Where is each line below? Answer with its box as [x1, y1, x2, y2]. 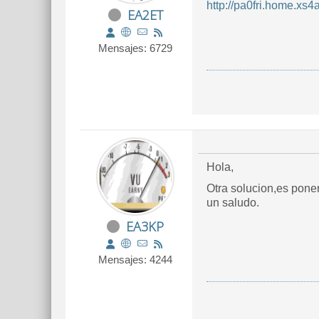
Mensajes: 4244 [98, 253, 172, 266]
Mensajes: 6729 [98, 42, 172, 54]
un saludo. [206, 197, 259, 209]
